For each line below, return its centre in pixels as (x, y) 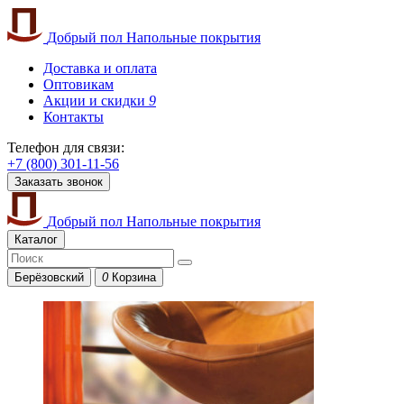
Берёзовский (49, 277)
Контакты (73, 117)
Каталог (36, 239)
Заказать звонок (59, 182)
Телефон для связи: (66, 147)
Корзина (134, 277)
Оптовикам (78, 84)
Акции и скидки (96, 101)
